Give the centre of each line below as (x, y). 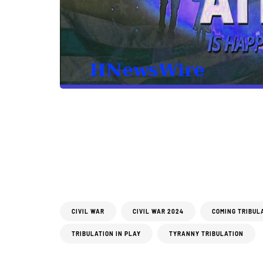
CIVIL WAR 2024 (158, 211)
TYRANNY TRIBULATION (206, 234)
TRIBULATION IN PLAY (106, 234)
